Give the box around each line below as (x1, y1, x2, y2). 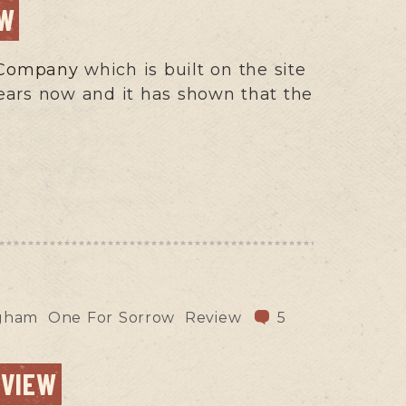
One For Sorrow (47, 308, 176, 326)
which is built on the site (84, 59, 306, 80)
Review (185, 308, 242, 326)
